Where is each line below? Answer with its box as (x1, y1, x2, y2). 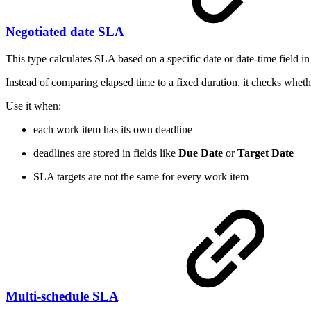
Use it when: (6, 99, 61, 112)
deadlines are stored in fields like (33, 146, 178, 159)
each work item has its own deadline (33, 123, 192, 135)
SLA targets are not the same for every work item (33, 170, 249, 183)
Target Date (237, 146, 294, 159)
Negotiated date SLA (6, 24, 124, 40)
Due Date (178, 146, 223, 159)
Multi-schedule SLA (6, 288, 118, 303)
